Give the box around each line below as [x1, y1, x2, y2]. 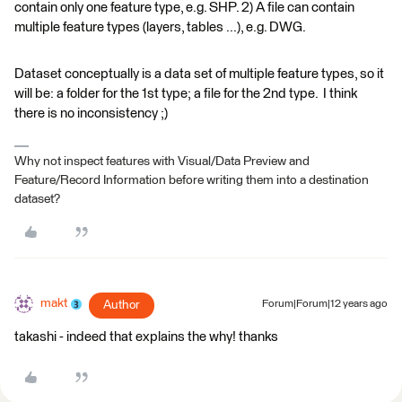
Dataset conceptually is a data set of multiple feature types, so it [14, 67, 384, 81]
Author [103, 299, 140, 311]
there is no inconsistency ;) [14, 107, 168, 120]
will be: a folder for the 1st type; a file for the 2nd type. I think [14, 87, 357, 100]
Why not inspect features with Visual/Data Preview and [14, 155, 310, 168]
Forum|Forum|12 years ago [262, 299, 388, 310]
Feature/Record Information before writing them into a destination [14, 174, 369, 187]
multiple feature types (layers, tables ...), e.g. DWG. [14, 21, 306, 34]
